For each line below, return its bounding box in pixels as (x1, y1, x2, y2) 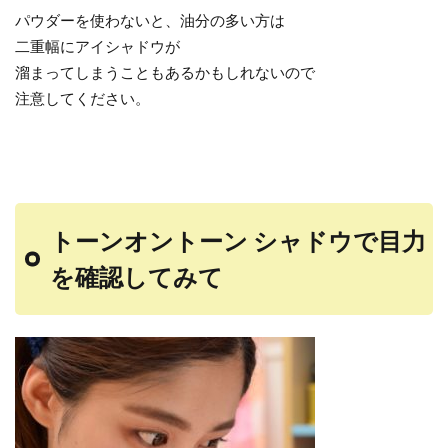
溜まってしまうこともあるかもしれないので (15, 63, 315, 81)
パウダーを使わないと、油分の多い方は (15, 11, 285, 29)
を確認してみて (50, 262, 223, 291)
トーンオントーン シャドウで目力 (50, 226, 426, 255)
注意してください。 (15, 89, 150, 107)
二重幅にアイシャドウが (15, 37, 180, 55)
